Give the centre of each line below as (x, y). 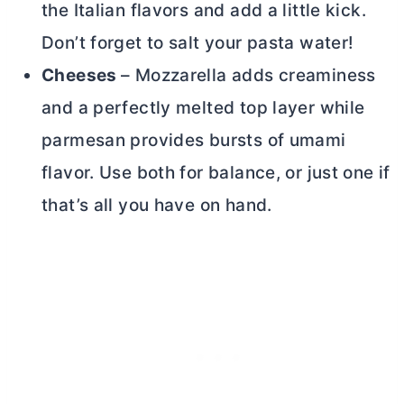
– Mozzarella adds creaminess (248, 75)
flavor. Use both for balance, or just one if (216, 172)
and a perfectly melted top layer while (203, 107)
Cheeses (82, 75)
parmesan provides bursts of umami (194, 140)
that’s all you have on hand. (157, 205)
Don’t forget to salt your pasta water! (200, 42)
